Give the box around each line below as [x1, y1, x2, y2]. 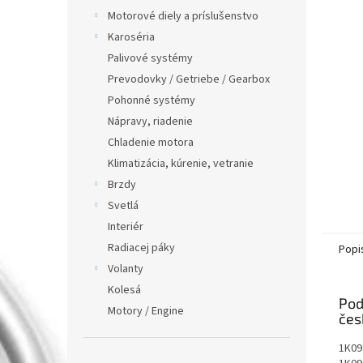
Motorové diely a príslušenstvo [108, 8, 258, 24]
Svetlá [108, 198, 139, 214]
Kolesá [108, 282, 141, 298]
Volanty [108, 261, 143, 277]
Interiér [108, 219, 143, 235]
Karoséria [108, 29, 155, 45]
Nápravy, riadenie [108, 113, 193, 130]
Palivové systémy [108, 50, 193, 66]
